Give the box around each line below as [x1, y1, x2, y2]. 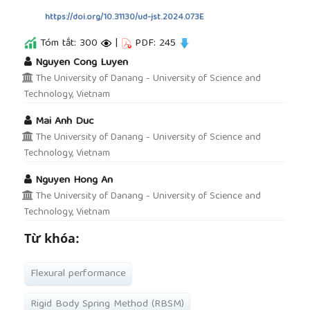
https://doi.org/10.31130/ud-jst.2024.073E [45, 10, 204, 26]
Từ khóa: [24, 229, 80, 246]
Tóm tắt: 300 [37, 34, 101, 53]
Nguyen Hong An [35, 170, 113, 190]
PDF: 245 [131, 34, 179, 53]
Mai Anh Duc [35, 111, 93, 131]
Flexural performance [30, 265, 126, 283]
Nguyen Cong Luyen [35, 53, 128, 72]
